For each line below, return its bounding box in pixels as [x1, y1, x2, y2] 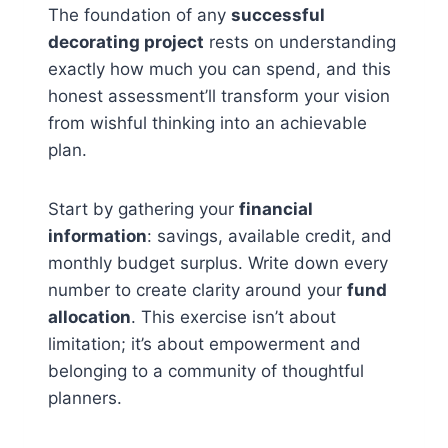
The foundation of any [48, 5, 231, 26]
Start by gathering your [48, 199, 239, 220]
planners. [48, 388, 122, 409]
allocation [48, 307, 131, 328]
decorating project [48, 32, 204, 53]
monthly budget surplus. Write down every [48, 253, 388, 274]
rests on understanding [204, 32, 396, 53]
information [48, 226, 147, 247]
